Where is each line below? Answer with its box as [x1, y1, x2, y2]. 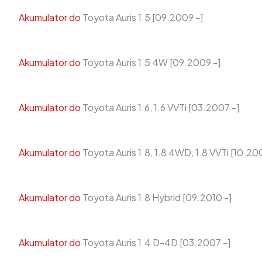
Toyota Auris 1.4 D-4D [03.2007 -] [81, 236, 230, 249]
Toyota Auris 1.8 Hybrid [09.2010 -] [81, 191, 232, 204]
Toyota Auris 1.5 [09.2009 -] [81, 11, 203, 24]
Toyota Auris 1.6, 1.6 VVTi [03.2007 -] [81, 101, 239, 114]
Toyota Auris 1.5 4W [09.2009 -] [81, 56, 220, 69]
